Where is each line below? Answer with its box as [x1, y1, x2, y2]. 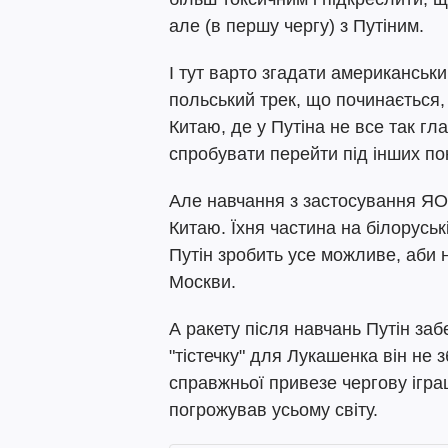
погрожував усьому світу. [169, 400, 378, 420]
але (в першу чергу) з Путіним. [169, 16, 424, 36]
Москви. [169, 272, 236, 292]
